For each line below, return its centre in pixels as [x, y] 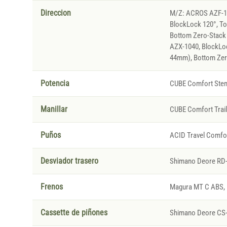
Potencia [55, 84]
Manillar [54, 110]
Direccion [55, 13]
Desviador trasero [69, 161]
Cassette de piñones [74, 213]
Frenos [51, 187]
